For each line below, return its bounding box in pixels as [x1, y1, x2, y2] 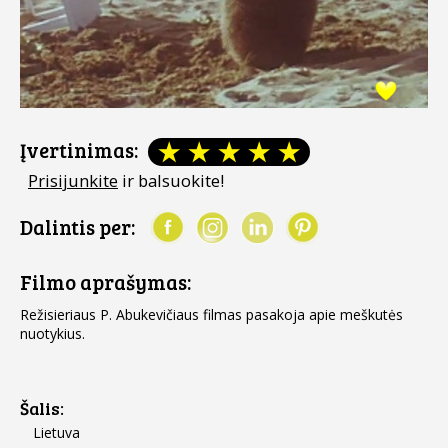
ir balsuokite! [118, 169, 224, 192]
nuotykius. [20, 324, 85, 343]
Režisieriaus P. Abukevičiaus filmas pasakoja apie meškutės [20, 305, 403, 324]
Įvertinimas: [20, 136, 138, 164]
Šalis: [20, 396, 64, 420]
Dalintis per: [20, 213, 135, 241]
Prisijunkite [28, 169, 118, 192]
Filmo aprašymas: [20, 268, 191, 296]
